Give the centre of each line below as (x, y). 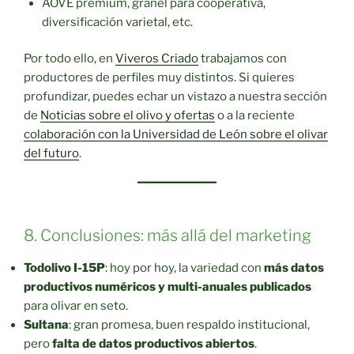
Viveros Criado (157, 59)
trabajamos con (243, 59)
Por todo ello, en (70, 59)
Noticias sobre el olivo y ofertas (128, 116)
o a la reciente (255, 116)
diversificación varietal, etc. (117, 22)
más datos (294, 268)
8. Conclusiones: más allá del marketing (168, 236)
